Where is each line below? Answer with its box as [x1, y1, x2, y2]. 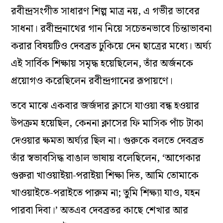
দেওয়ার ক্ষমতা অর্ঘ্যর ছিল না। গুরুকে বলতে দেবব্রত [11, 133, 204, 149]
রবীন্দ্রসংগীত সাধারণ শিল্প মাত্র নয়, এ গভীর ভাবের [11, 3, 200, 20]
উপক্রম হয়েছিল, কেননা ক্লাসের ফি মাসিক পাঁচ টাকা [11, 115, 204, 132]
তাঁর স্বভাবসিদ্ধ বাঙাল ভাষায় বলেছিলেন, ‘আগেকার [11, 150, 201, 167]
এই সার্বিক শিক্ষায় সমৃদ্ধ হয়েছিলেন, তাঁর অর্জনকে [11, 56, 194, 72]
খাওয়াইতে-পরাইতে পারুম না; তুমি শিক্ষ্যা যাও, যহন [11, 185, 201, 202]
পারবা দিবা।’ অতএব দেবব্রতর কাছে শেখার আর [11, 203, 189, 219]
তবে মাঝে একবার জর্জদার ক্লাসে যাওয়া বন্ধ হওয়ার [11, 98, 200, 114]
